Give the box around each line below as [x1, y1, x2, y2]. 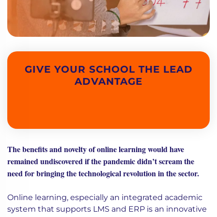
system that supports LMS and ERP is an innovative [7, 204, 207, 214]
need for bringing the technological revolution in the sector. [7, 168, 201, 179]
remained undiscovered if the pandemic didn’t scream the [7, 155, 194, 167]
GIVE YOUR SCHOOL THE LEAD [24, 63, 193, 76]
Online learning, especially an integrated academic [7, 193, 202, 202]
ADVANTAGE [75, 76, 142, 88]
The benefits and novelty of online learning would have [7, 143, 184, 155]
